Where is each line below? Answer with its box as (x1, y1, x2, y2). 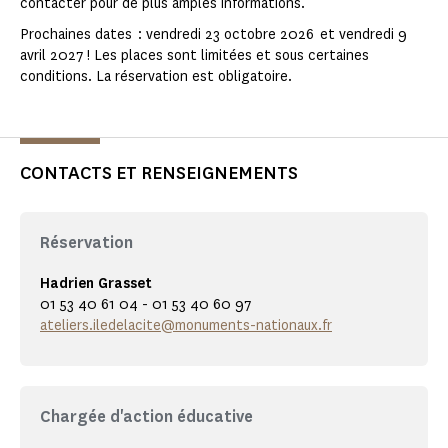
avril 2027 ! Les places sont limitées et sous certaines (20, 46, 369, 66)
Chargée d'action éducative (40, 406, 253, 428)
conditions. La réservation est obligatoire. (20, 67, 292, 87)
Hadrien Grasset (40, 274, 152, 294)
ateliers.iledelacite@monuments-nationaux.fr (40, 316, 332, 336)
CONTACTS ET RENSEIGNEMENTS (20, 161, 298, 186)
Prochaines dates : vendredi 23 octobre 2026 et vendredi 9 (20, 25, 407, 45)
